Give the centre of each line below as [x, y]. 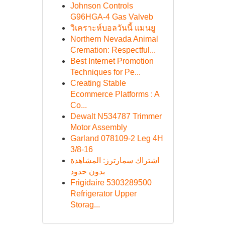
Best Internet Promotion [112, 61]
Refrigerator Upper [103, 194]
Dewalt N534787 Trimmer [116, 116]
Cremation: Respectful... [113, 50]
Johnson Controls [101, 6]
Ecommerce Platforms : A [115, 94]
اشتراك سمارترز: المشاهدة [115, 160]
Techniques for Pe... [105, 72]
